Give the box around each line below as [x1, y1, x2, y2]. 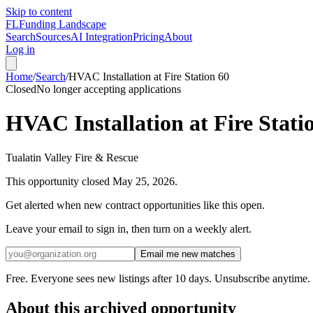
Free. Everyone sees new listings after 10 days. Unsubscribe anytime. [6, 272, 310, 284]
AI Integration [71, 31, 133, 43]
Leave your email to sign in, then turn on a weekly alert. [6, 222, 252, 235]
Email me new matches [140, 248, 235, 259]
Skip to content [6, 6, 72, 17]
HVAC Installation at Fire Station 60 [68, 71, 229, 82]
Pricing [133, 31, 164, 43]
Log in [6, 43, 35, 55]
